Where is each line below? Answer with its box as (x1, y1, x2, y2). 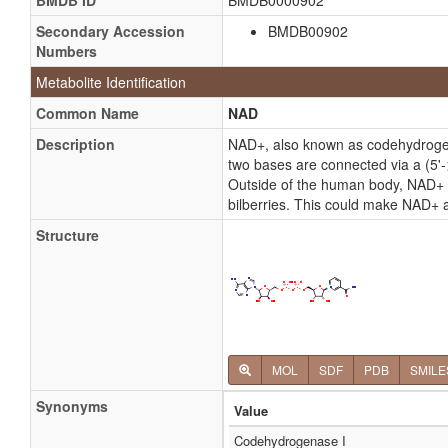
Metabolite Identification (36, 72, 186, 92)
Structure (36, 225, 99, 245)
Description (36, 134, 115, 154)
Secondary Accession (36, 21, 185, 41)
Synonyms (36, 396, 108, 416)
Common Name (36, 103, 139, 123)
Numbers (36, 41, 97, 61)
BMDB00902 (268, 21, 348, 41)
